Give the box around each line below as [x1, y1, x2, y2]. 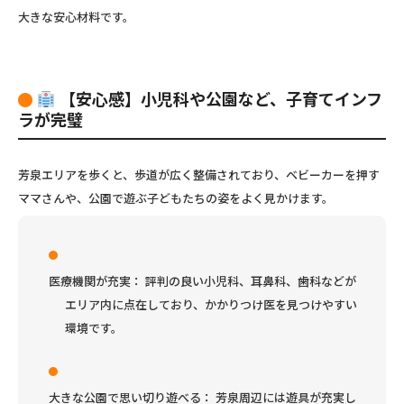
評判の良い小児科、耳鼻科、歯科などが [142, 271, 356, 289]
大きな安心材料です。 [18, 7, 134, 25]
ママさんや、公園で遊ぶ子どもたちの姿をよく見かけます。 [18, 188, 334, 207]
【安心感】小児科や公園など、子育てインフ [55, 86, 382, 110]
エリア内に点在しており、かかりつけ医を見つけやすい [65, 295, 357, 313]
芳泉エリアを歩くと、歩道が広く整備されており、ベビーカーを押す [18, 165, 380, 183]
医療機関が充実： [49, 271, 142, 289]
